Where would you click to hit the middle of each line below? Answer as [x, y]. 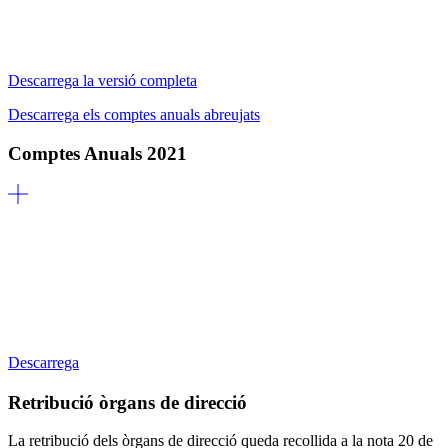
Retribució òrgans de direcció [127, 402]
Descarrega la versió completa [102, 81]
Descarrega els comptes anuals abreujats [134, 115]
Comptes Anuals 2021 [97, 153]
